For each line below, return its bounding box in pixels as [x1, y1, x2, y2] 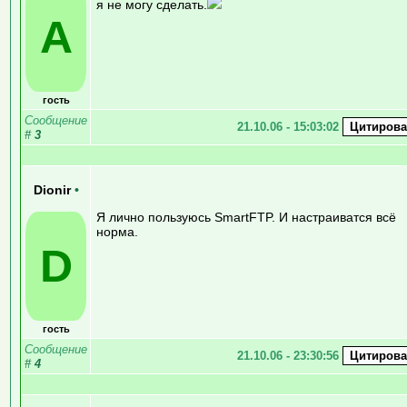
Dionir [33, 183, 74, 197]
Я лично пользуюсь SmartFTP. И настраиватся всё [96, 209, 396, 224]
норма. [96, 223, 138, 239]
